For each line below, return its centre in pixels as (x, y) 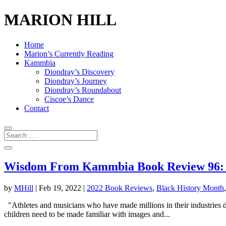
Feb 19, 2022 (60, 188)
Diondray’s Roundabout (83, 90)
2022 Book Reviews (120, 188)
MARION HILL (60, 20)
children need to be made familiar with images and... (87, 214)
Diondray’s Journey (76, 81)
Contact (37, 108)
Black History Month (190, 188)
